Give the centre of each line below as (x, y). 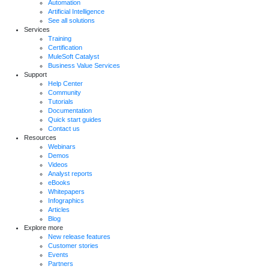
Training (60, 39)
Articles (59, 210)
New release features (79, 237)
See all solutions (71, 21)
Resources (40, 138)
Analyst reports (70, 174)
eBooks (59, 183)
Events (58, 255)
